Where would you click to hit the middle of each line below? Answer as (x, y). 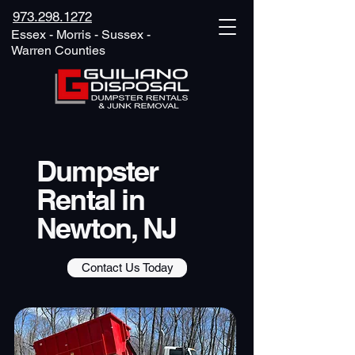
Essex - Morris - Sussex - (81, 34)
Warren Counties (58, 50)
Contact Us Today (127, 267)
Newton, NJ (106, 228)
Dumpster (97, 171)
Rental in (90, 199)
